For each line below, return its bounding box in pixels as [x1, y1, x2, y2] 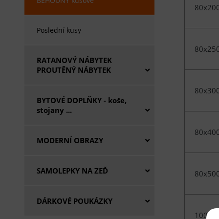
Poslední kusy [37, 25, 81, 35]
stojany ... [37, 105, 72, 115]
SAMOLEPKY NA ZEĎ [37, 166, 108, 175]
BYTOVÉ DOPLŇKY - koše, [37, 95, 127, 105]
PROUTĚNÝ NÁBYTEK [37, 65, 111, 75]
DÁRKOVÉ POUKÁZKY [37, 196, 112, 206]
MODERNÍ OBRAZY [37, 135, 103, 145]
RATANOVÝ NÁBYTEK [37, 55, 112, 65]
